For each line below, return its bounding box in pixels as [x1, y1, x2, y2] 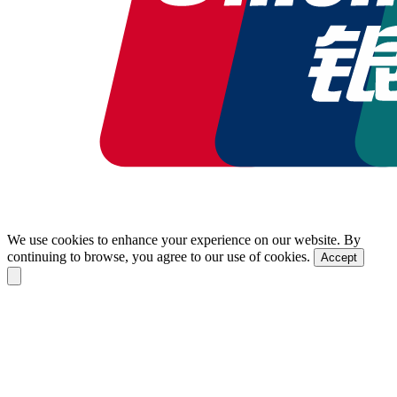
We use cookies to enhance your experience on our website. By [7, 232, 361, 248]
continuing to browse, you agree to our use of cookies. [7, 249, 314, 265]
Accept [321, 251, 357, 265]
